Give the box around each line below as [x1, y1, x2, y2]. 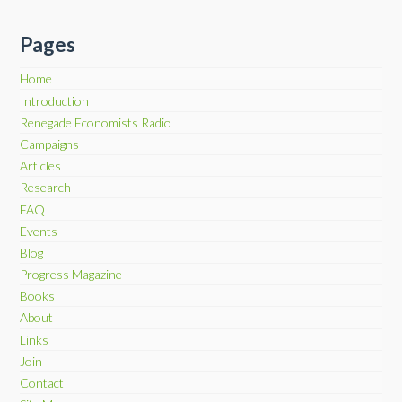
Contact [20, 375, 65, 391]
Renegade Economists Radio [20, 114, 172, 130]
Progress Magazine [20, 267, 123, 283]
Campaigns [20, 135, 80, 152]
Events [20, 223, 58, 239]
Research [20, 179, 72, 196]
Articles [20, 158, 62, 174]
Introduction [20, 92, 90, 109]
